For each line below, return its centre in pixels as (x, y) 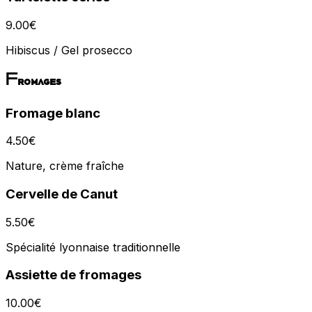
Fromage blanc (53, 113)
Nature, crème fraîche (65, 166)
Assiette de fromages (73, 275)
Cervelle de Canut (62, 194)
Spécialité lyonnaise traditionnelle (93, 247)
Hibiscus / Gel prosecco (69, 50)
